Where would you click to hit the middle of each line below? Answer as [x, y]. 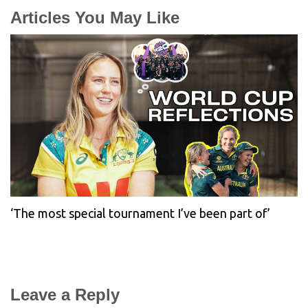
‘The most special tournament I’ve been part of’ [140, 213]
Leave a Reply [65, 294]
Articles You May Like [95, 18]
